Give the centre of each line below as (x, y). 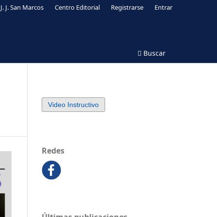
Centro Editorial (77, 7)
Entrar (163, 7)
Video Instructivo (73, 104)
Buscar (154, 53)
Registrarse (127, 7)
